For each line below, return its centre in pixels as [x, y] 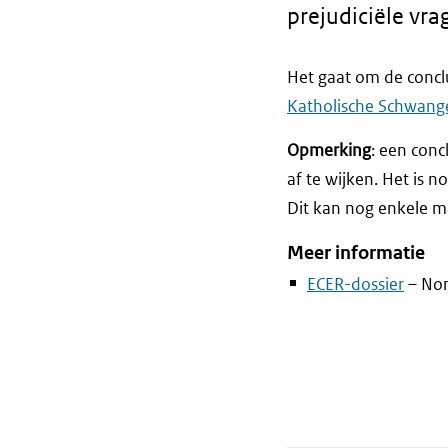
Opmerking [329, 149]
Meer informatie [356, 252]
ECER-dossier [355, 284]
